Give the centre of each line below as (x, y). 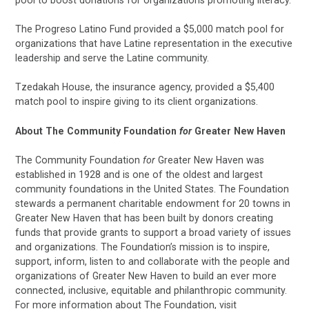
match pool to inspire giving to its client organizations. (137, 102)
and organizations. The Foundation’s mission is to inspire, (143, 247)
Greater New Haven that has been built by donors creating (144, 218)
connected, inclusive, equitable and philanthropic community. (151, 290)
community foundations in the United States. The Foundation (152, 189)
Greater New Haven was (210, 160)
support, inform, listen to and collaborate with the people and (153, 261)
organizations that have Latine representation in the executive (154, 44)
